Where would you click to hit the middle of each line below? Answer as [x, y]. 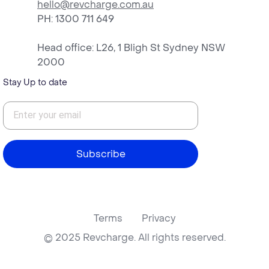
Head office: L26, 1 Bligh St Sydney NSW [131, 47]
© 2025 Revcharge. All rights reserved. [134, 237]
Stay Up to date [35, 82]
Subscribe [101, 154]
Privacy [159, 218]
